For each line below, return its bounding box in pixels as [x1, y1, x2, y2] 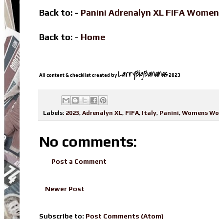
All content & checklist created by [39, 72, 118, 78]
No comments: [39, 132, 137, 150]
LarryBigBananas [118, 67, 168, 81]
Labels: [43, 109, 66, 116]
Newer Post [45, 184, 85, 193]
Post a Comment [51, 157, 107, 165]
